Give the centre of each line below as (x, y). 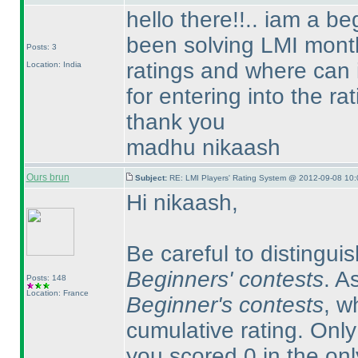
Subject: (152, 178)
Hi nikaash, (182, 203)
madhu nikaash (203, 147)
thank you (175, 122)
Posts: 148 (46, 278)
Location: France (57, 293)
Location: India (54, 64)
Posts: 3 (41, 47)
